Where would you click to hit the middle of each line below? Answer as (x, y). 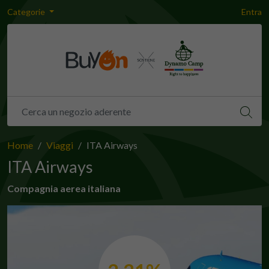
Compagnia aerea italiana (64, 188)
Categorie (27, 12)
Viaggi (60, 145)
